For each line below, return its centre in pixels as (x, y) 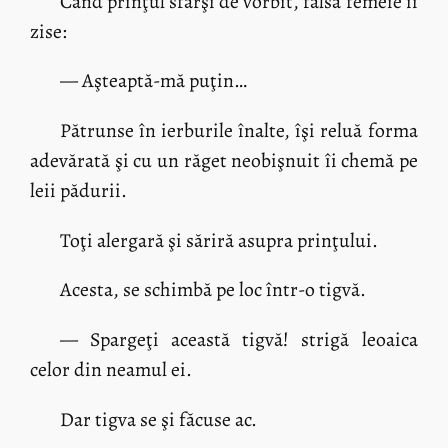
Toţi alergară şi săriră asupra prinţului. (218, 240)
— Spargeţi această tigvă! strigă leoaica (238, 339)
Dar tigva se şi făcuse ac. (158, 419)
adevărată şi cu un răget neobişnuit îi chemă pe (224, 160)
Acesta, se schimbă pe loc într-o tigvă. (212, 290)
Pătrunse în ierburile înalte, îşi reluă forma (238, 130)
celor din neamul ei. (111, 369)
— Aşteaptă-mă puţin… (153, 81)
